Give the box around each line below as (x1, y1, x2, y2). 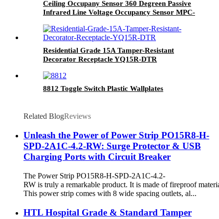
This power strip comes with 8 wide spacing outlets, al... (23, 189, 197, 197)
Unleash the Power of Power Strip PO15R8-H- (23, 130, 209, 141)
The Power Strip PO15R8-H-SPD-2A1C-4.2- (23, 171, 165, 180)
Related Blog (23, 112, 64, 121)
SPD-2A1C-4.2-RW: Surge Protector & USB (23, 141, 201, 152)
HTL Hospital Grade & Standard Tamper (23, 207, 192, 218)
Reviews (64, 112, 91, 121)
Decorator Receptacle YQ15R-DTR (43, 55, 157, 64)
